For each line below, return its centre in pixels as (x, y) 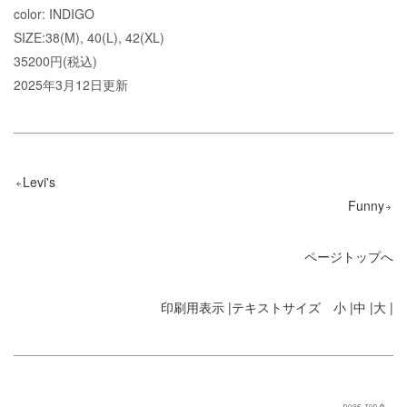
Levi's (39, 182)
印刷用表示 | (196, 308)
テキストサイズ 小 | (293, 308)
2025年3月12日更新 (71, 85)
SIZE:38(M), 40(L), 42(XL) (89, 38)
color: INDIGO (54, 14)
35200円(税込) (55, 61)
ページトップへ (349, 257)
